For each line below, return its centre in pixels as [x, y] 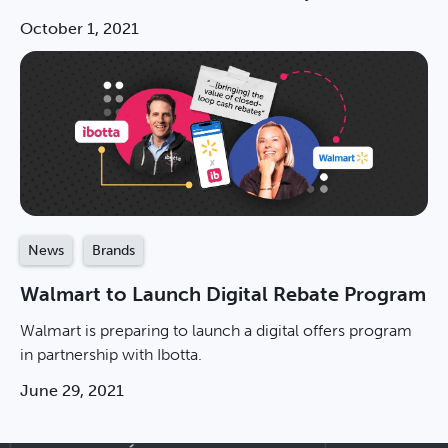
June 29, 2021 [72, 391]
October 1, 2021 [79, 28]
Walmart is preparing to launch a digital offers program [216, 331]
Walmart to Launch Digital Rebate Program [223, 294]
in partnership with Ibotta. [111, 355]
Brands [113, 251]
